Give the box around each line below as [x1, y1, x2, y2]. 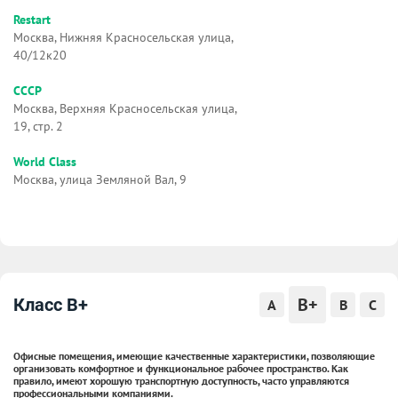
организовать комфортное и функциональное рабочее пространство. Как [13, 361, 348, 375]
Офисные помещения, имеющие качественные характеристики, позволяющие [13, 348, 375, 362]
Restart [13, 11, 51, 28]
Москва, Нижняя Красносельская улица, [13, 28, 233, 45]
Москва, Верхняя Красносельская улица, [13, 99, 236, 116]
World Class [13, 153, 76, 170]
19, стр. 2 [13, 117, 63, 134]
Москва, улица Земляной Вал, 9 [13, 171, 187, 187]
